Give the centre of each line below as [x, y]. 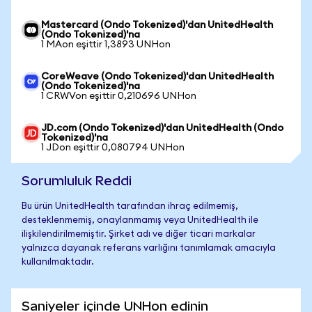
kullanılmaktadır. [58, 262]
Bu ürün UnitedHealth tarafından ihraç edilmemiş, [130, 206]
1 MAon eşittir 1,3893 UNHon [106, 45]
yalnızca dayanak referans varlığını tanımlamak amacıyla [149, 248]
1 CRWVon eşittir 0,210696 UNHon [119, 96]
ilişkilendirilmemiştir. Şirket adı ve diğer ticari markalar [139, 234]
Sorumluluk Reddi [77, 181]
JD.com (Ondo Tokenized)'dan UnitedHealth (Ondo [162, 128]
